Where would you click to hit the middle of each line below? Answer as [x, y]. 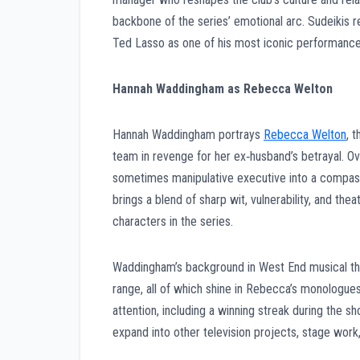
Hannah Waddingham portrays [188, 135]
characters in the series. [173, 222]
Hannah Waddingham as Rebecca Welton [223, 89]
